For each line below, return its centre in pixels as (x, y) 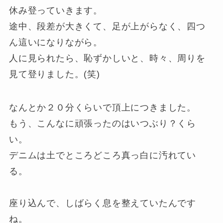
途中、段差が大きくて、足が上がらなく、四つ (107, 26)
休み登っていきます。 (56, 10)
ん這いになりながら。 (56, 42)
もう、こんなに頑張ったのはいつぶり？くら (103, 124)
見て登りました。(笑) (54, 74)
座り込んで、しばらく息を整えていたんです (103, 203)
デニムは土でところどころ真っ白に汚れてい (103, 156)
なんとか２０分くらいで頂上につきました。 (103, 108)
